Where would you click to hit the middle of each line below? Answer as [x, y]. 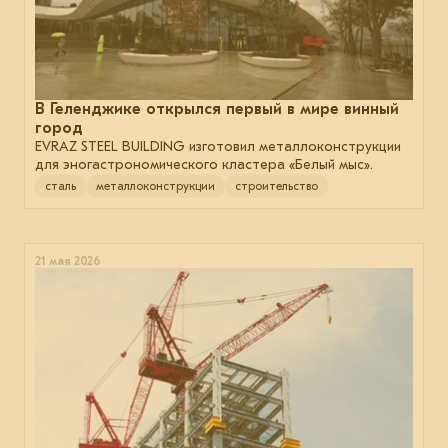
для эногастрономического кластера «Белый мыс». [204, 164]
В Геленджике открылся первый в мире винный [217, 108]
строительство [276, 185]
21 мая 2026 [68, 260]
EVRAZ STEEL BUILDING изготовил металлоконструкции [218, 146]
